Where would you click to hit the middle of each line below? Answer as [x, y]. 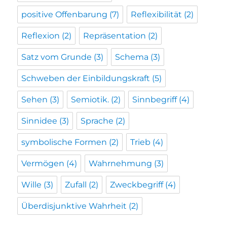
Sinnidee [40, 121]
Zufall [76, 185]
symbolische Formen [64, 142]
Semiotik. [90, 100]
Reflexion [41, 36]
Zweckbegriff [137, 185]
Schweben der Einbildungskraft [86, 79]
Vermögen [43, 164]
